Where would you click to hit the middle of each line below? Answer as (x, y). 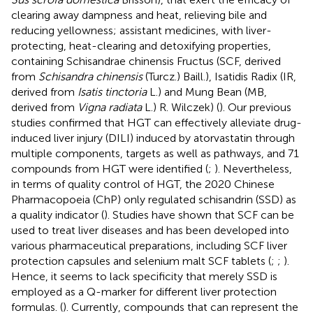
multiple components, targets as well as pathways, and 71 (155, 153)
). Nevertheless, (253, 168)
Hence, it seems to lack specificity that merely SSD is (144, 276)
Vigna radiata (110, 107)
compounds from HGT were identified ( (110, 168)
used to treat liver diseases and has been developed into (150, 230)
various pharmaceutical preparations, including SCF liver (149, 245)
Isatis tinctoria (112, 92)
